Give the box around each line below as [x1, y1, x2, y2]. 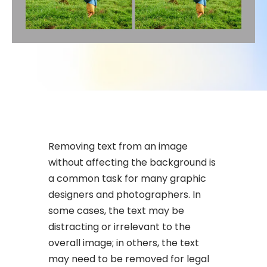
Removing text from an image [48, 139, 188, 153]
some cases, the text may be [48, 203, 185, 218]
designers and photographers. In [48, 187, 201, 201]
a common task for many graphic [48, 171, 207, 185]
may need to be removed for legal [48, 252, 210, 266]
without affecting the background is [48, 155, 216, 169]
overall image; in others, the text [48, 235, 200, 250]
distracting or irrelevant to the [48, 219, 191, 234]
